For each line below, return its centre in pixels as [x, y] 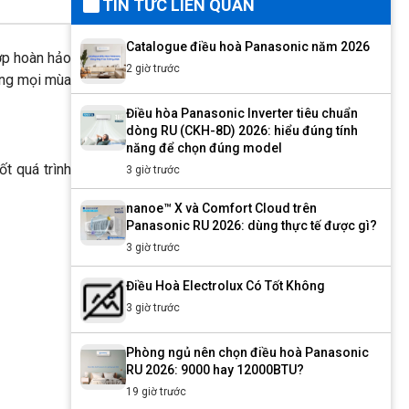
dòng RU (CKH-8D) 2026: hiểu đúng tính [242, 131]
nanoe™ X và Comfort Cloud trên [221, 208]
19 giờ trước [156, 392]
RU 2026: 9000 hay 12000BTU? [215, 370]
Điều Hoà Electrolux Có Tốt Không [225, 286]
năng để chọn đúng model [204, 148]
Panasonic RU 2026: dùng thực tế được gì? [252, 225]
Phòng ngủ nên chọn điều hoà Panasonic [247, 352]
